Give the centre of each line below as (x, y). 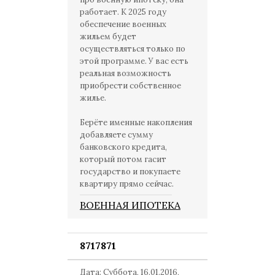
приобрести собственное (130, 86)
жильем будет (108, 37)
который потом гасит (123, 159)
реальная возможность (126, 73)
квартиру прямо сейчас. (127, 184)
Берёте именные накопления (136, 122)
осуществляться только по (133, 49)
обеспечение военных (123, 24)
